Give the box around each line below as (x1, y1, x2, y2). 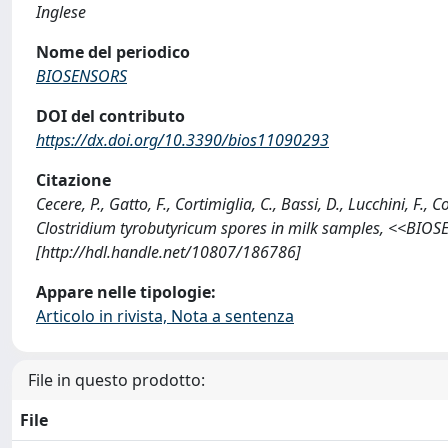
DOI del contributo (36, 105, 185, 127)
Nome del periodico (36, 41, 190, 63)
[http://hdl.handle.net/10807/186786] (36, 241, 301, 263)
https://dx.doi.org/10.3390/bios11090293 (36, 129, 329, 151)
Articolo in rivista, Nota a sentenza (36, 305, 294, 327)
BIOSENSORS (36, 65, 127, 87)
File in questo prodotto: (28, 369, 205, 391)
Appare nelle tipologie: (36, 281, 216, 303)
